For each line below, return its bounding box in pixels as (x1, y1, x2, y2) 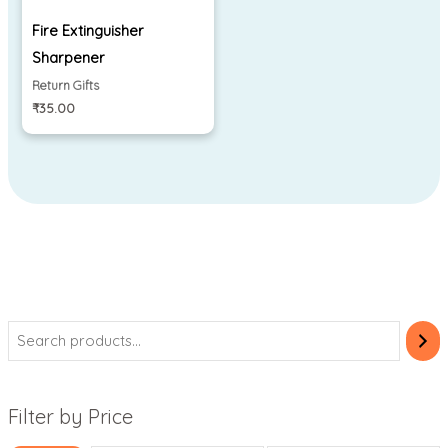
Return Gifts (32, 77, 100, 93)
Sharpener (32, 47, 106, 67)
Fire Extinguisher (32, 20, 145, 40)
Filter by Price (7, 403, 133, 429)
